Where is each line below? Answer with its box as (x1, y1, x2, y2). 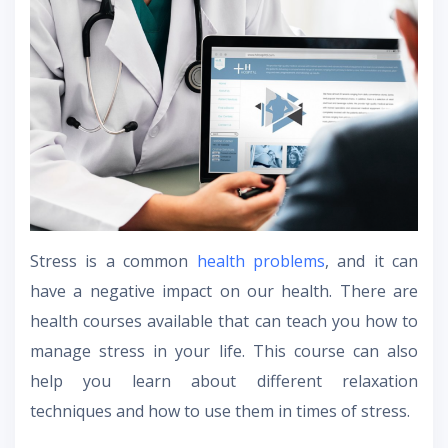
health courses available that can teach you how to (30, 310, 418, 333)
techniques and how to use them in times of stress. (30, 400, 410, 423)
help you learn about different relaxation (30, 370, 418, 393)
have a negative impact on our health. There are (30, 280, 418, 303)
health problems (196, 250, 325, 273)
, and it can (324, 250, 418, 273)
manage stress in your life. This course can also (30, 340, 418, 363)
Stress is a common (30, 250, 197, 273)
